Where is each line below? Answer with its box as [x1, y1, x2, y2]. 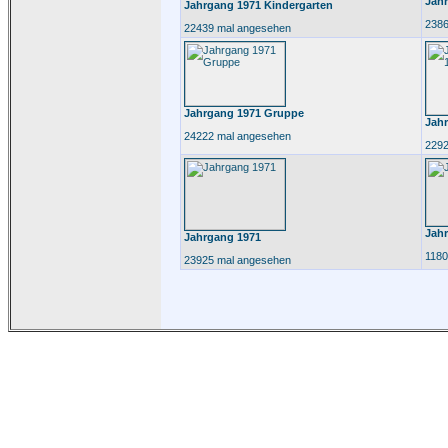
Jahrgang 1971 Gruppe [184, 107, 304, 119]
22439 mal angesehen [184, 22, 291, 34]
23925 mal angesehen [184, 254, 291, 266]
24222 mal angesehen [184, 130, 291, 142]
